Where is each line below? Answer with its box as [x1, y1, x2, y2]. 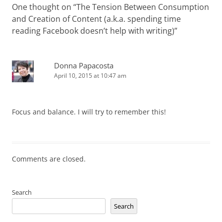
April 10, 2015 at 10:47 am [54, 71, 126, 80]
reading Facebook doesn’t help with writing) [12, 25, 174, 36]
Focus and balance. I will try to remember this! [12, 107, 166, 116]
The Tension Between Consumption [76, 1, 209, 12]
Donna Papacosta [54, 60, 113, 70]
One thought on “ [12, 1, 76, 12]
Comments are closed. [12, 154, 86, 164]
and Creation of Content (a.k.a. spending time [12, 13, 181, 24]
